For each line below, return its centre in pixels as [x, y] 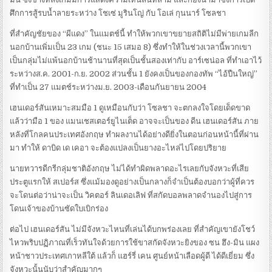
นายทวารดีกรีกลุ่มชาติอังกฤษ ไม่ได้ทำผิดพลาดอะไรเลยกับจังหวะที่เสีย [130, 169]
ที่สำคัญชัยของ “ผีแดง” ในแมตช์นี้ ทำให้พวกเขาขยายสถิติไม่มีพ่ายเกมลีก [134, 34]
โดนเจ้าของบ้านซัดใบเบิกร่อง [59, 209]
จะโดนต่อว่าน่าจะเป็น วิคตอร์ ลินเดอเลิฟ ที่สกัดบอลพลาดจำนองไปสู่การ [131, 195]
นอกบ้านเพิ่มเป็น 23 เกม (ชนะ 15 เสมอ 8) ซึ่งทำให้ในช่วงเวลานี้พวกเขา [131, 47]
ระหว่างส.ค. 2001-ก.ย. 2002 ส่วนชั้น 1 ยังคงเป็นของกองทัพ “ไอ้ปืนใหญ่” [134, 74]
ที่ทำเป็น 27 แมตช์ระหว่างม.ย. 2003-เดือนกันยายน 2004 [108, 87]
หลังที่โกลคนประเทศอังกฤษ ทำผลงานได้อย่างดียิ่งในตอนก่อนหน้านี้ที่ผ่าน [134, 135]
